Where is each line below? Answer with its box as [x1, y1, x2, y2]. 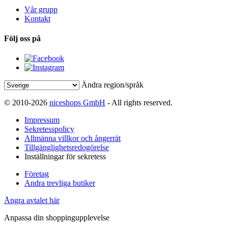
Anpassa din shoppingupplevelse [4, 213, 109, 222]
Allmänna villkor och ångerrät [24, 134, 121, 143]
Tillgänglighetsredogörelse [24, 143, 109, 152]
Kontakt [24, 14, 50, 23]
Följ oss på [4, 34, 41, 43]
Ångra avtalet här [4, 196, 60, 205]
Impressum [24, 116, 60, 125]
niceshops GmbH [49, 98, 105, 107]
